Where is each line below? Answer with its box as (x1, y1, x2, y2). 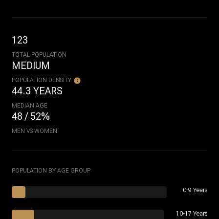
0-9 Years (183, 187, 207, 194)
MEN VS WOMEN (12, 128, 57, 134)
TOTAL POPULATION (12, 51, 66, 58)
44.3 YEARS (12, 85, 63, 97)
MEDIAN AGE (12, 102, 47, 109)
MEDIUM (12, 60, 50, 71)
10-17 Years (176, 210, 207, 217)
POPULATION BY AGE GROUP (12, 167, 90, 174)
